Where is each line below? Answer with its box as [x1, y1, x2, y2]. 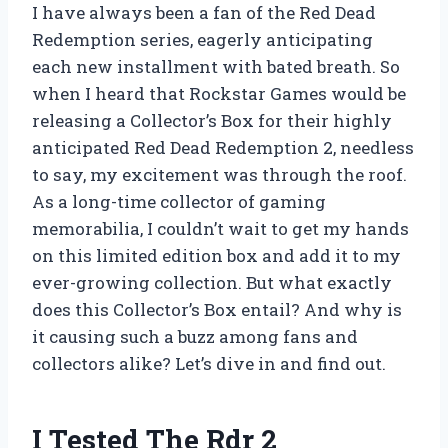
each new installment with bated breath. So [32, 54, 400, 78]
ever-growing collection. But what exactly [32, 270, 392, 294]
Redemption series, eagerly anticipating [32, 27, 373, 51]
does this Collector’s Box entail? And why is [32, 297, 402, 321]
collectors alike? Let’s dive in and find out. [32, 351, 386, 375]
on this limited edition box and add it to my [32, 243, 401, 267]
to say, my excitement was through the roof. [32, 162, 407, 186]
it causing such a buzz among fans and [32, 324, 358, 348]
